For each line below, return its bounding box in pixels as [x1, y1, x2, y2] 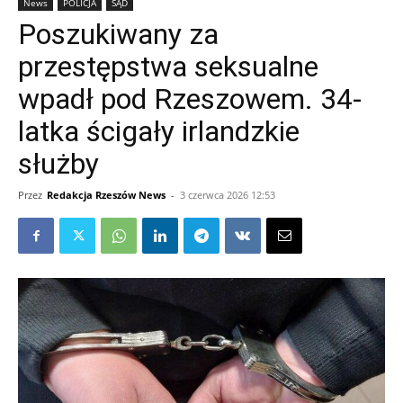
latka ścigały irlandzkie [18, 114, 300, 148]
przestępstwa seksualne [18, 49, 318, 84]
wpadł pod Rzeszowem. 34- [18, 82, 362, 116]
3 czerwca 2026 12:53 [180, 188, 275, 201]
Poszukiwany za [18, 17, 219, 51]
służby [18, 147, 99, 181]
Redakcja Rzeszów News [47, 188, 166, 201]
